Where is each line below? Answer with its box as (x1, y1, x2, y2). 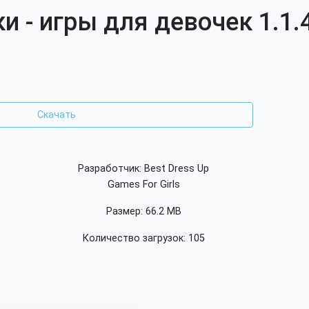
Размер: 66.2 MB (106, 206, 181, 218)
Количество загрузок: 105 (82, 232, 205, 245)
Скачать (37, 109, 76, 121)
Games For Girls (107, 179, 180, 191)
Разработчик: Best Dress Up (78, 163, 210, 175)
